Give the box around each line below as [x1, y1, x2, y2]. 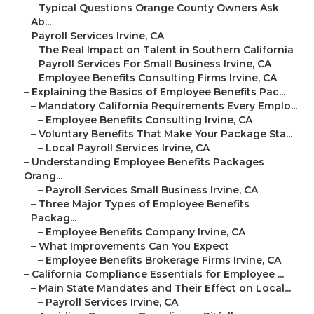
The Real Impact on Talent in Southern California [39, 43, 294, 57]
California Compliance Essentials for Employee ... [32, 268, 284, 281]
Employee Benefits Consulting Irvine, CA [46, 114, 252, 127]
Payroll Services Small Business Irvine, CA [46, 184, 258, 197]
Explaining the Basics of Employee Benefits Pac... [32, 86, 285, 99]
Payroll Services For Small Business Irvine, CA [39, 57, 271, 71]
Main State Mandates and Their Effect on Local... [39, 282, 291, 295]
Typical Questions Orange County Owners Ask [39, 1, 279, 15]
